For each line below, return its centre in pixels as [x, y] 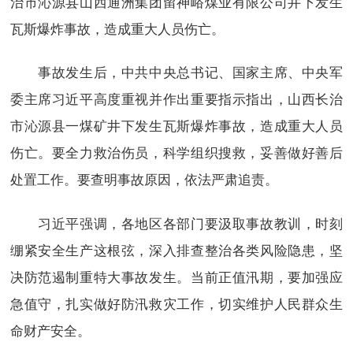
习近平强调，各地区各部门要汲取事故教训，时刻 [176, 222]
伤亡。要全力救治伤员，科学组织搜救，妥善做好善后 [176, 152]
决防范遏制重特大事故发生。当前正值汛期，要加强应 [176, 276]
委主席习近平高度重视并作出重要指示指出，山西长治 [176, 98]
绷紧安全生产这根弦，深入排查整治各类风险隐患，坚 [176, 249]
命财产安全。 [50, 329]
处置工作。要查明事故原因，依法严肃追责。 [144, 179]
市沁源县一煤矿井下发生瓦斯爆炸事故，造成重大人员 [176, 125]
